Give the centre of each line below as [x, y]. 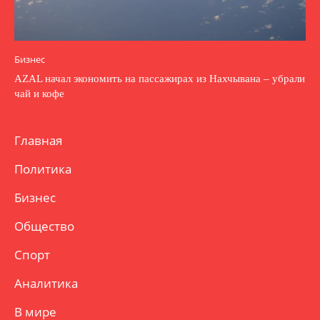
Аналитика [46, 284]
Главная [38, 141]
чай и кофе [39, 94]
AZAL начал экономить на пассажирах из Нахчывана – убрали [160, 79]
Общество [44, 226]
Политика [43, 169]
